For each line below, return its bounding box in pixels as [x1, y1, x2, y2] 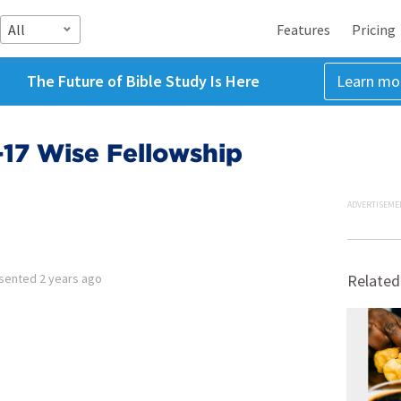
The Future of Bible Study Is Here [26, 71, 260, 91]
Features [277, 20, 330, 38]
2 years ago [39, 270, 102, 286]
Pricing [352, 20, 396, 38]
